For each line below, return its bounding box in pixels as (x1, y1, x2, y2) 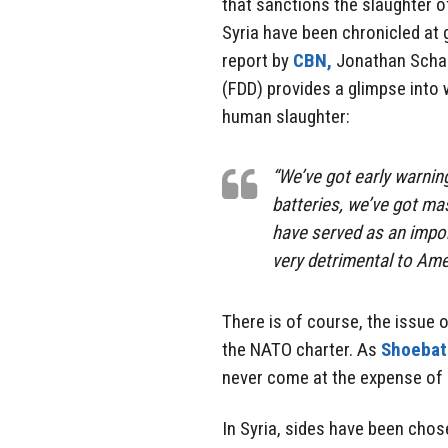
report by (222, 48, 293, 72)
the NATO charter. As (222, 338, 381, 362)
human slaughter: (222, 104, 350, 128)
